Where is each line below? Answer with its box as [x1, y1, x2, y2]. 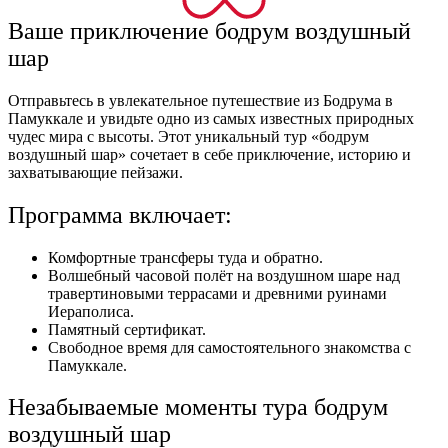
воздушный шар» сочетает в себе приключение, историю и [8, 145, 411, 163]
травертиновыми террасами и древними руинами [48, 284, 387, 302]
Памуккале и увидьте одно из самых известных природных [8, 109, 414, 127]
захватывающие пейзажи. [8, 163, 183, 181]
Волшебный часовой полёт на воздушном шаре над [48, 266, 400, 284]
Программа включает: [8, 201, 232, 228]
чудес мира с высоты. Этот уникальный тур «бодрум [8, 127, 369, 145]
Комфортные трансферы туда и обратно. [48, 248, 323, 266]
